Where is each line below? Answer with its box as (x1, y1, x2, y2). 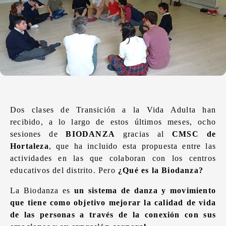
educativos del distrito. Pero (10, 166, 118, 175)
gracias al (115, 130, 164, 138)
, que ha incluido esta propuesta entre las (48, 142, 216, 150)
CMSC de (164, 130, 216, 138)
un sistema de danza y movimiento (74, 186, 216, 195)
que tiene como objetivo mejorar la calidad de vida (10, 198, 216, 207)
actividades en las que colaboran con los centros (10, 154, 216, 162)
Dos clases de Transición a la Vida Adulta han (10, 105, 216, 114)
